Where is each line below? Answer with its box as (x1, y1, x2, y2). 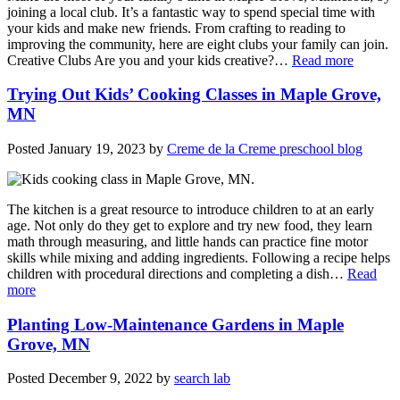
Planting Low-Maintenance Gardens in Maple (7, 314, 344, 334)
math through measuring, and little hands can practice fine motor (7, 234, 368, 250)
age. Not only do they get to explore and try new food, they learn (7, 218, 372, 234)
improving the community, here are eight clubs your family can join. (7, 36, 388, 52)
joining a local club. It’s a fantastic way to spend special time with (7, 4, 375, 20)
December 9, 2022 (48, 371, 153, 387)
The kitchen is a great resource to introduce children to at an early (7, 202, 374, 218)
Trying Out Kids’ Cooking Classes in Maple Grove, (7, 85, 381, 104)
